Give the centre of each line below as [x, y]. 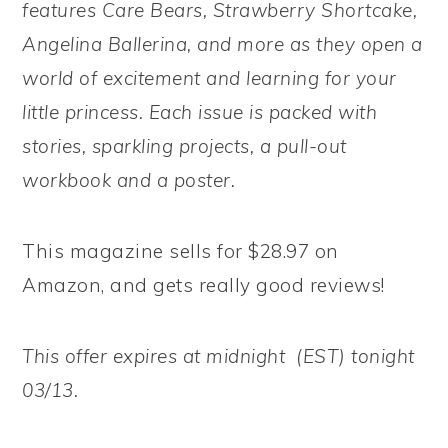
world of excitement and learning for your [209, 77]
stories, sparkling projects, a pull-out [184, 145]
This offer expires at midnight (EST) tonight [218, 355]
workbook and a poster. [129, 179]
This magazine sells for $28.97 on [180, 250]
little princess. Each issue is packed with [200, 111]
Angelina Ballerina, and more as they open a [222, 43]
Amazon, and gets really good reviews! [203, 284]
